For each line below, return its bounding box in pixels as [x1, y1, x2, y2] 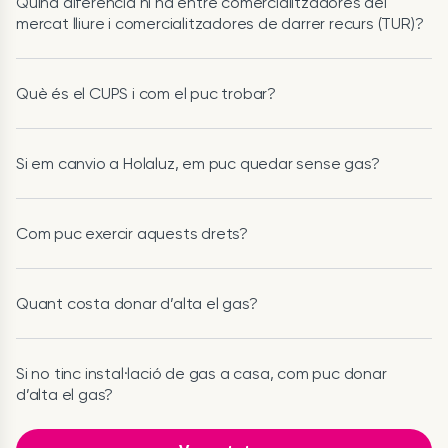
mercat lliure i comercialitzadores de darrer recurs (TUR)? [16, 14, 424, 33]
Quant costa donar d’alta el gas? [16, 294, 258, 313]
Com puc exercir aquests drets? [16, 224, 248, 243]
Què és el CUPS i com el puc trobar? [16, 84, 276, 103]
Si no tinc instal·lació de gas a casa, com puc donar [16, 364, 387, 383]
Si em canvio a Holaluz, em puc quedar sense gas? [16, 154, 380, 173]
